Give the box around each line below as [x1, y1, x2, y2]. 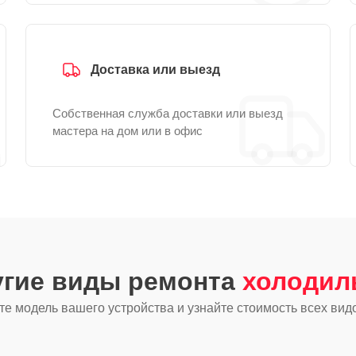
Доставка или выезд [91, 63, 220, 76]
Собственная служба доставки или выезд [52, 106, 283, 120]
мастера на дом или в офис [52, 124, 203, 137]
